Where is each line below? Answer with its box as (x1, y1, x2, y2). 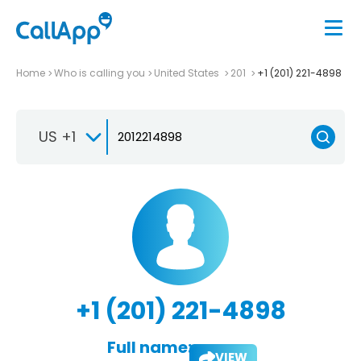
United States (154, 65, 222, 80)
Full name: (106, 335, 192, 359)
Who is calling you (54, 65, 145, 80)
